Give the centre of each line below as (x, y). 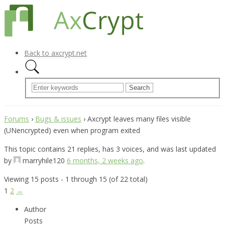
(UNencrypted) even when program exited (72, 130)
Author (35, 209)
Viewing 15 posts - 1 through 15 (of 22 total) (76, 179)
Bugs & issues (58, 119)
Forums (17, 119)
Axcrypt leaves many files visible (139, 119)
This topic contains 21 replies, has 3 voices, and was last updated (110, 149)
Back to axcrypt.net (55, 53)
